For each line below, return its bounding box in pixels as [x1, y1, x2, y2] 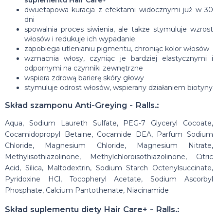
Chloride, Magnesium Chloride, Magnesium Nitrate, [5, 141, 213, 150]
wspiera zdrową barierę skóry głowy [24, 73, 144, 82]
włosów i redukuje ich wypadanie [24, 34, 135, 43]
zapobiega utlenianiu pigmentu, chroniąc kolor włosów [24, 44, 209, 53]
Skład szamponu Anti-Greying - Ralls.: [5, 100, 159, 110]
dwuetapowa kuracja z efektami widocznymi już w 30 [24, 5, 213, 14]
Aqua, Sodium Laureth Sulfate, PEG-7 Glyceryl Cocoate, [5, 119, 213, 128]
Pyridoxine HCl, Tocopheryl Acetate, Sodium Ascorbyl [5, 175, 213, 184]
